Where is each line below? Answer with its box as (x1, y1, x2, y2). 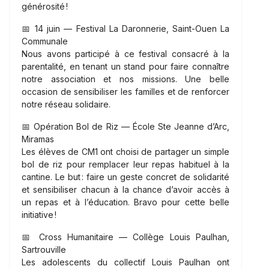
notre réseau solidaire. (22, 98, 110, 109)
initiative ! (22, 209, 56, 220)
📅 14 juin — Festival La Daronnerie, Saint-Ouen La (22, 23, 229, 34)
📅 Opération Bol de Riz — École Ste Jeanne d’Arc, (22, 121, 229, 131)
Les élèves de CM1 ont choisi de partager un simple (22, 146, 229, 157)
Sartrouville (22, 244, 66, 255)
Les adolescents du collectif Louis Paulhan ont (22, 256, 229, 267)
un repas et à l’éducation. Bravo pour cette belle (22, 196, 229, 207)
